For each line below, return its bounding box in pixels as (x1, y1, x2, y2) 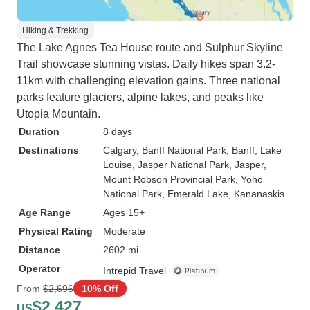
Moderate (103, 226, 145, 237)
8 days (103, 126, 132, 137)
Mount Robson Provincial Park (103, 174, 235, 185)
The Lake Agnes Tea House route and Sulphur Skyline (17, 42, 283, 53)
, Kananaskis (228, 188, 284, 199)
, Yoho (235, 174, 263, 185)
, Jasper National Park (132, 159, 229, 170)
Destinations (19, 145, 79, 156)
